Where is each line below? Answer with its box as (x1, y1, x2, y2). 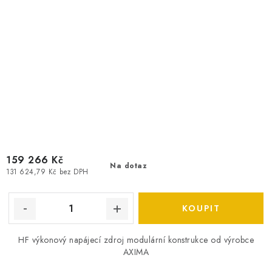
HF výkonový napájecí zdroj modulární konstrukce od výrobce (18, 234, 254, 246)
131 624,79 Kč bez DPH (6, 167, 89, 177)
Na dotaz (110, 160, 148, 171)
